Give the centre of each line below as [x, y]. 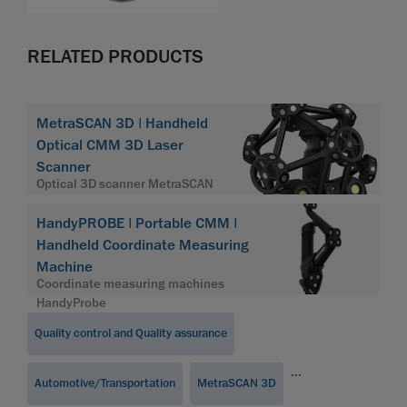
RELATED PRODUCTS [115, 57]
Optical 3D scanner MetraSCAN [125, 184]
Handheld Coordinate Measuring [143, 246]
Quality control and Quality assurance [131, 334]
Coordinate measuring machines [130, 284]
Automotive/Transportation [105, 384]
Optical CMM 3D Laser [110, 146]
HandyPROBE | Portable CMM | [137, 224]
